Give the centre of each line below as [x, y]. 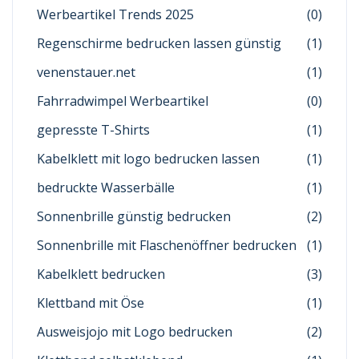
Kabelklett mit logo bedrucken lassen [148, 159]
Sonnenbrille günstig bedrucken [134, 216]
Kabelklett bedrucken [101, 274]
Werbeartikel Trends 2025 [115, 14]
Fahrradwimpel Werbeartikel [123, 101]
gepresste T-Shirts [93, 130]
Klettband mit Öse [91, 303]
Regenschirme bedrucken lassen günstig [159, 43]
